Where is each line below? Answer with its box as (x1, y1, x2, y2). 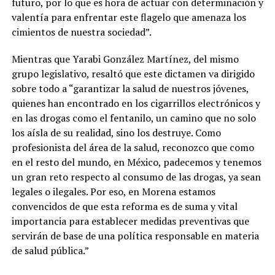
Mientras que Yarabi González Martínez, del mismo (11, 52, 239, 66)
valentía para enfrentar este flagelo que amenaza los (11, 10, 246, 24)
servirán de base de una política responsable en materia (11, 228, 259, 242)
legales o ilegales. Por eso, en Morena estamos (11, 184, 215, 198)
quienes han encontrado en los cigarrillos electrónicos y (11, 96, 260, 110)
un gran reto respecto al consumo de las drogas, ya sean (11, 169, 261, 184)
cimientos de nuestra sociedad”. (11, 25, 152, 39)
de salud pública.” (11, 243, 89, 257)
